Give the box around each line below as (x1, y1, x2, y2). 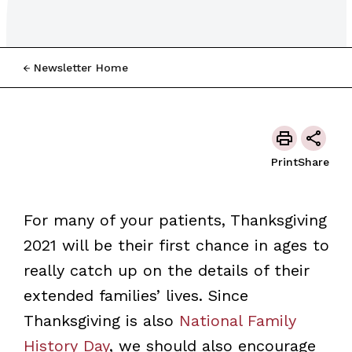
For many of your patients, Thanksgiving (23, 210, 327, 229)
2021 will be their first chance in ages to (23, 235, 329, 255)
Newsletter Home (33, 60, 128, 74)
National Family (178, 310, 296, 330)
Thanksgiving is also (23, 310, 179, 330)
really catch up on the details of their (23, 260, 310, 280)
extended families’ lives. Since (23, 285, 248, 305)
